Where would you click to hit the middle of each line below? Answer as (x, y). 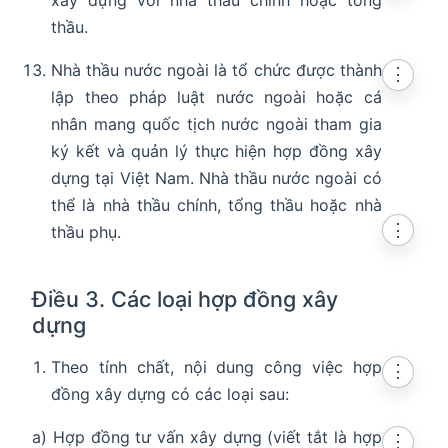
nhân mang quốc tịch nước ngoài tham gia (216, 124)
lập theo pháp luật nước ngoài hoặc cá (216, 97)
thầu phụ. (86, 232)
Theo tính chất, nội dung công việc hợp (216, 367)
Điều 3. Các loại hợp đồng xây (185, 299)
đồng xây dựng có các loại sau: (170, 394)
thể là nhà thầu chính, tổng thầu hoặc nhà (216, 205)
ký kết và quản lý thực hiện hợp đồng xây (216, 151)
